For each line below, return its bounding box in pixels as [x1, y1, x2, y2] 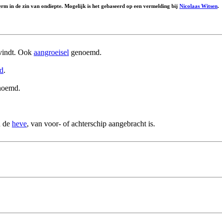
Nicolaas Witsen [179, 3, 218, 9]
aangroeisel [34, 48, 69, 56]
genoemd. [69, 48, 102, 56]
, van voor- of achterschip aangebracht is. [27, 119, 155, 128]
